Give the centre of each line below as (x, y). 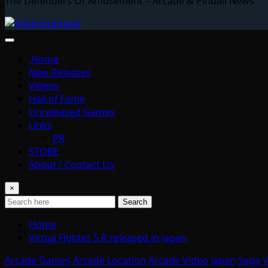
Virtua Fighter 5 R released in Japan (108, 237)
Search (135, 202)
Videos (44, 85)
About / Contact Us (71, 164)
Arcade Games (38, 260)
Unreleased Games (72, 112)
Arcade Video (178, 260)
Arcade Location (109, 260)
